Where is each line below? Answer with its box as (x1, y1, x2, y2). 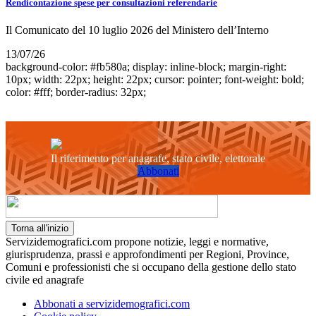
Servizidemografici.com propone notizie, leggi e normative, (6, 236, 269, 248)
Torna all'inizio (11, 223, 68, 234)
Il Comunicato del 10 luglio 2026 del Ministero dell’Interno (6, 24, 269, 37)
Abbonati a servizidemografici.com (34, 298, 190, 310)
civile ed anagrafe (6, 274, 84, 286)
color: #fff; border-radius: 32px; (6, 86, 146, 99)
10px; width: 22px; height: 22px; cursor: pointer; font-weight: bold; (6, 73, 304, 86)
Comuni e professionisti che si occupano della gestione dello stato (6, 261, 296, 274)
